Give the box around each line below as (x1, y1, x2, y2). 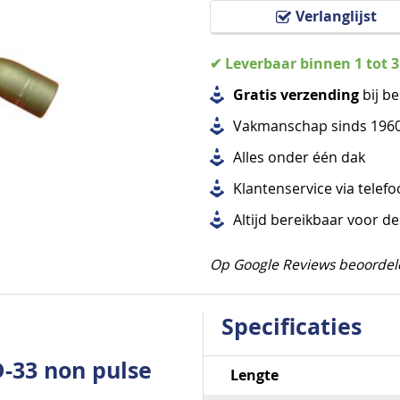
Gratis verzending (233, 85, 360, 104)
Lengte (229, 365, 279, 385)
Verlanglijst (296, 6, 378, 26)
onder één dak (264, 148, 366, 167)
